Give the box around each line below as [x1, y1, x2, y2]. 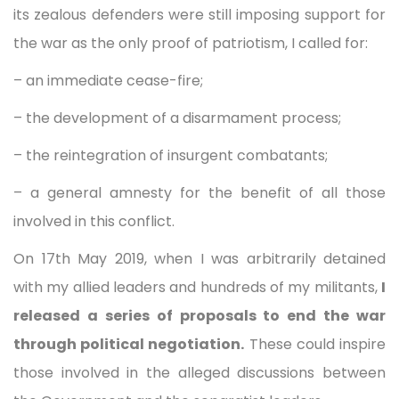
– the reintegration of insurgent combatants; [13, 144, 328, 166]
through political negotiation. [13, 333, 245, 354]
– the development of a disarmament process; [13, 107, 341, 128]
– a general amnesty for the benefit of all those [13, 182, 386, 203]
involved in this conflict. [13, 210, 175, 232]
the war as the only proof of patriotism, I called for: [13, 32, 368, 53]
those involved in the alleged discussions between [13, 362, 386, 383]
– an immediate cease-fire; [13, 69, 203, 91]
